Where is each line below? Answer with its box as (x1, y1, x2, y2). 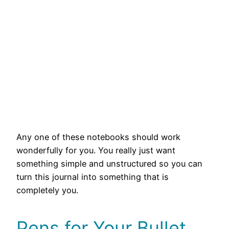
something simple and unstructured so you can (16, 158, 202, 169)
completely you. (16, 185, 78, 196)
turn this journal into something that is (16, 172, 169, 182)
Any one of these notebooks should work (16, 132, 180, 143)
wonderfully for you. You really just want (16, 145, 175, 156)
